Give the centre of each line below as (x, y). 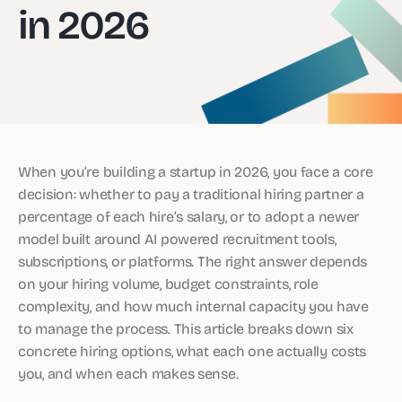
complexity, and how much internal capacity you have (193, 306)
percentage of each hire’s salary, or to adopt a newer (189, 216)
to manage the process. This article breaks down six (186, 328)
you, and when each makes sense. (128, 373)
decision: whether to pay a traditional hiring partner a (191, 193)
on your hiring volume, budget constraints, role (168, 283)
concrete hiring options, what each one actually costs (192, 350)
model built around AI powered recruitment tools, (177, 238)
